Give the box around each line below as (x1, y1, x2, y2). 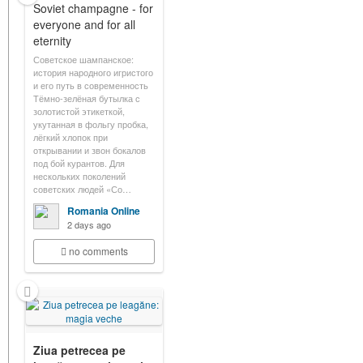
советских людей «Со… (33, 182, 131, 195)
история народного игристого (33, 66, 153, 79)
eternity (33, 32, 71, 49)
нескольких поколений (33, 169, 126, 182)
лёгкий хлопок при (33, 130, 108, 143)
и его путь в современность (33, 79, 148, 92)
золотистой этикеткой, (33, 105, 125, 117)
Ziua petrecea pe (33, 342, 126, 358)
